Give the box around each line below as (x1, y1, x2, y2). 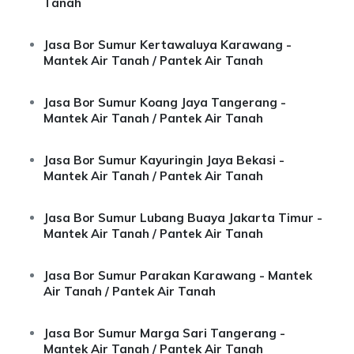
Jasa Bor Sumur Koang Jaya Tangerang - (43, 95, 286, 110)
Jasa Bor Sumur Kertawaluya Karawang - (43, 37, 292, 52)
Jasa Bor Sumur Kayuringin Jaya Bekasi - (43, 153, 284, 168)
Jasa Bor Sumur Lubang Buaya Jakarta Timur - (43, 210, 322, 225)
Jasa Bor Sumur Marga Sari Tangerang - (43, 326, 285, 341)
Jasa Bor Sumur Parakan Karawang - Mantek (43, 268, 312, 283)
